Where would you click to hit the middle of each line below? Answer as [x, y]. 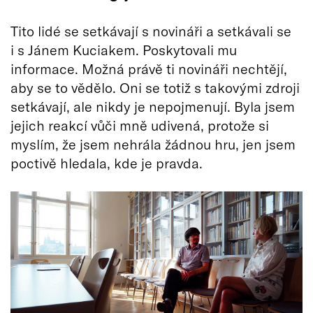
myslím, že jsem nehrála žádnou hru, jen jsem [153, 144]
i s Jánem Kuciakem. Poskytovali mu [124, 50]
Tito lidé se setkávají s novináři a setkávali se [151, 31]
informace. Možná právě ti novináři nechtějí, [149, 69]
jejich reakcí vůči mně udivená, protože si [140, 125]
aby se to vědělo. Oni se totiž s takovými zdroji [155, 88]
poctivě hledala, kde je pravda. [107, 163]
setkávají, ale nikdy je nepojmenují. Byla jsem [153, 107]
